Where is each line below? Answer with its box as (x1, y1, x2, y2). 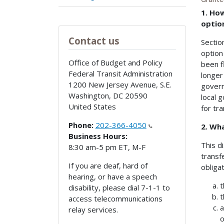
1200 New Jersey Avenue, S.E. (68, 79, 171, 90)
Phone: (68, 120, 93, 130)
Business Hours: (68, 131, 127, 141)
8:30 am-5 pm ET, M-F (68, 142, 145, 152)
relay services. (68, 204, 118, 215)
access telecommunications (68, 193, 162, 204)
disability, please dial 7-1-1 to (68, 182, 170, 193)
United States (68, 101, 116, 112)
